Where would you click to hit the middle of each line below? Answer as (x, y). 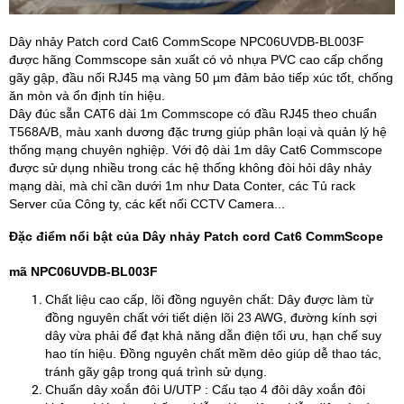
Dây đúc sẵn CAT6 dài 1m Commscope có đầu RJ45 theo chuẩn (193, 114)
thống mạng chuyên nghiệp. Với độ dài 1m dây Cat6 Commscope (196, 150)
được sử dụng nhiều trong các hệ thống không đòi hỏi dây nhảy (190, 168)
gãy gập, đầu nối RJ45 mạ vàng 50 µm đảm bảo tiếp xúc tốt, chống (201, 78)
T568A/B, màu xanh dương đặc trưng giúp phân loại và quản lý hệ (198, 132)
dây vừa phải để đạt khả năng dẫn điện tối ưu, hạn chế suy (213, 335)
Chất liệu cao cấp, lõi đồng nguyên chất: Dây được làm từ (209, 299)
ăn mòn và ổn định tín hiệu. (87, 96)
